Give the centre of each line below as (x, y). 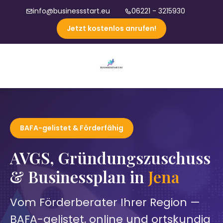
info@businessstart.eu (71, 11)
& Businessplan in (79, 176)
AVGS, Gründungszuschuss (110, 157)
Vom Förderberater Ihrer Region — (105, 202)
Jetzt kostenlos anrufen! (111, 28)
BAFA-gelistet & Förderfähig (72, 128)
